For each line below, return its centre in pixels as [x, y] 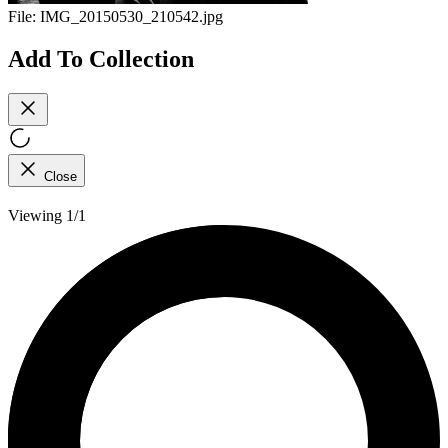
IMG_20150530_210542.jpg [131, 17]
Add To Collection [101, 58]
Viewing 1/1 [47, 215]
